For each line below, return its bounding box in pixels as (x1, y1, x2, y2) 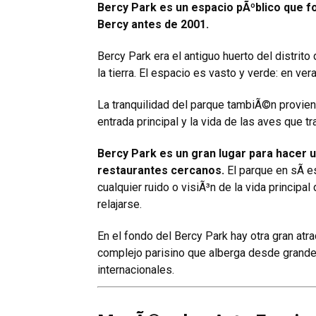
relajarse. (97, 197, 142, 211)
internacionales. (97, 262, 174, 276)
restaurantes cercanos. (97, 163, 224, 177)
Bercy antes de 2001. (97, 17, 209, 31)
